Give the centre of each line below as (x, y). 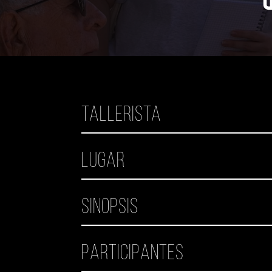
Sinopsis (110, 208)
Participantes (133, 254)
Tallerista (122, 115)
